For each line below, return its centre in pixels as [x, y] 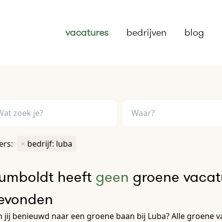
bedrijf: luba [50, 144]
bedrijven [146, 32]
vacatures [87, 32]
